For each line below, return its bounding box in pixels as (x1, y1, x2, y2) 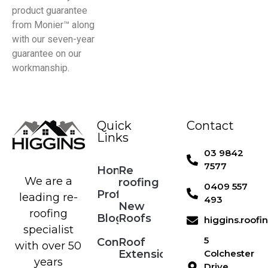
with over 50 (15, 239, 82, 253)
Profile (96, 188, 133, 202)
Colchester (203, 248, 254, 260)
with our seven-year (12, 33, 95, 45)
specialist (23, 223, 74, 237)
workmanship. (12, 62, 69, 74)
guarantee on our (12, 47, 81, 59)
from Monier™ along (12, 19, 95, 31)
